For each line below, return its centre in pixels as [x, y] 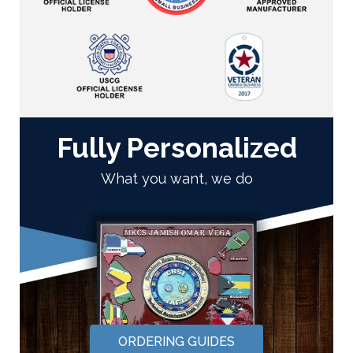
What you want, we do [176, 178]
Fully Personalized [176, 147]
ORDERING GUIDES [176, 341]
